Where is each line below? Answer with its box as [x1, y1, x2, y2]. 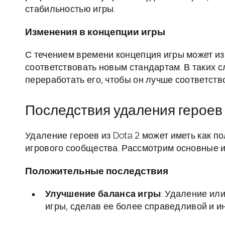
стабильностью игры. [25, 5, 116, 15]
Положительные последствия [25, 167, 168, 177]
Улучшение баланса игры [45, 190, 161, 199]
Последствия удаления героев [25, 104, 222, 119]
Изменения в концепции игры [25, 28, 165, 38]
